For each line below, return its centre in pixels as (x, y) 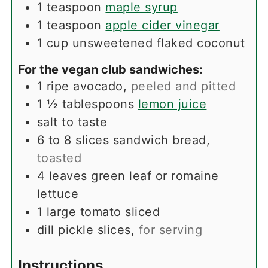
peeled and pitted (183, 86)
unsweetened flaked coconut (159, 43)
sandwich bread (159, 140)
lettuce (58, 194)
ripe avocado (85, 86)
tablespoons (98, 104)
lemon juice (172, 104)
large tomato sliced (103, 211)
